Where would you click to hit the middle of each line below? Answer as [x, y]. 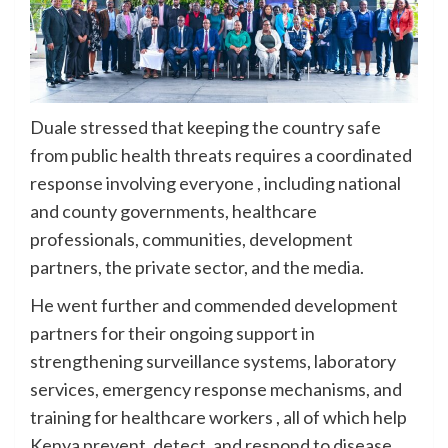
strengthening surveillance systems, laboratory [213, 361]
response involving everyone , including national [215, 183]
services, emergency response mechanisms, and [216, 389]
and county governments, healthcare [173, 211]
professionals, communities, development [191, 239]
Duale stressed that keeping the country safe [205, 127]
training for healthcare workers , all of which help [218, 417]
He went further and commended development [214, 305]
